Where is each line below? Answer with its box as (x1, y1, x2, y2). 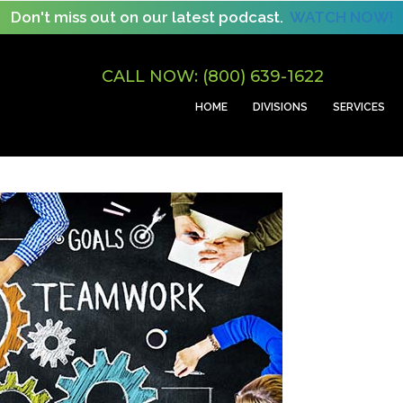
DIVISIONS (253, 101, 309, 113)
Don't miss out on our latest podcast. (10, 8, 290, 26)
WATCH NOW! (289, 8, 393, 26)
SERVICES (333, 101, 386, 113)
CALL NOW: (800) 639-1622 (102, 67, 325, 86)
